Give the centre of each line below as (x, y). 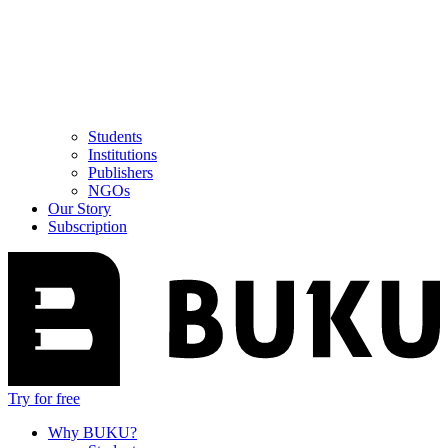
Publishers (120, 173)
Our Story (79, 209)
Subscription (87, 227)
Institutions (122, 155)
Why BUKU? (92, 433)
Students (115, 137)
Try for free (44, 399)
